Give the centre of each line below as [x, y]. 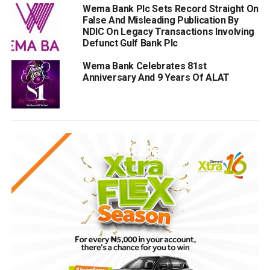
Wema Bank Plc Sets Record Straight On [171, 9]
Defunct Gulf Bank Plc [130, 43]
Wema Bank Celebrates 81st [144, 66]
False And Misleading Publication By [160, 20]
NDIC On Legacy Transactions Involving [168, 32]
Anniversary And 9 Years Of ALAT [156, 78]
